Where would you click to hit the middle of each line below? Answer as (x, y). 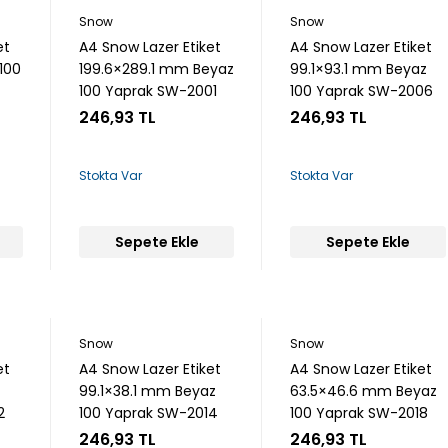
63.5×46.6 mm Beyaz (364, 391)
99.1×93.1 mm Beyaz (359, 69)
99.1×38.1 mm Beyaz (148, 391)
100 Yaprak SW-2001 (148, 91)
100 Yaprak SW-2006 (362, 91)
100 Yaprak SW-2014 (149, 413)
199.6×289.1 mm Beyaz (157, 69)
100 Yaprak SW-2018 (359, 413)
